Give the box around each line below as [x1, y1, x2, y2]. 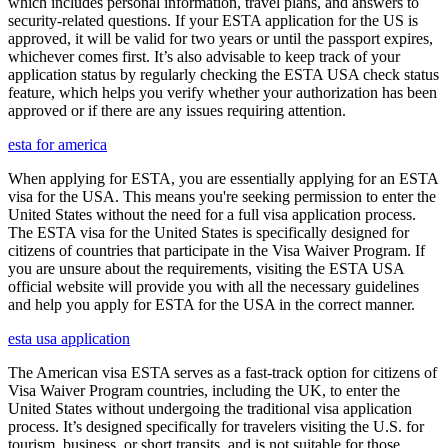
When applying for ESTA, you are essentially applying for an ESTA [8, 170, 438, 188]
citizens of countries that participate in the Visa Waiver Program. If [8, 242, 425, 260]
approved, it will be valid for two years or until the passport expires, [8, 30, 433, 48]
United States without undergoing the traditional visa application [8, 400, 412, 418]
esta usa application [8, 330, 130, 348]
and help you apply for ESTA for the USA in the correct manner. [8, 296, 415, 314]
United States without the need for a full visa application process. [8, 206, 416, 224]
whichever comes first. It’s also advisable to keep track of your [8, 48, 400, 66]
